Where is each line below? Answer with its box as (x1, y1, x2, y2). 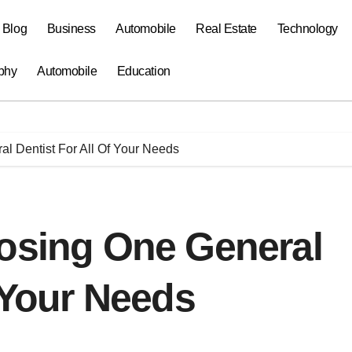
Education (116, 64, 170, 78)
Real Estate (196, 22, 257, 35)
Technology (277, 22, 338, 35)
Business (46, 22, 96, 35)
